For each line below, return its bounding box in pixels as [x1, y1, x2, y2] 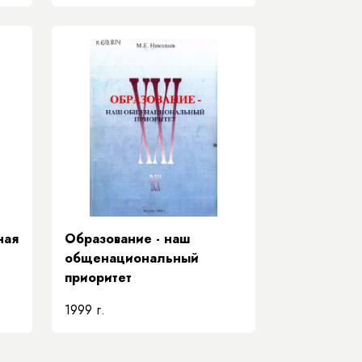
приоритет [65, 268, 132, 287]
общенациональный [65, 249, 199, 267]
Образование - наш [65, 229, 190, 248]
